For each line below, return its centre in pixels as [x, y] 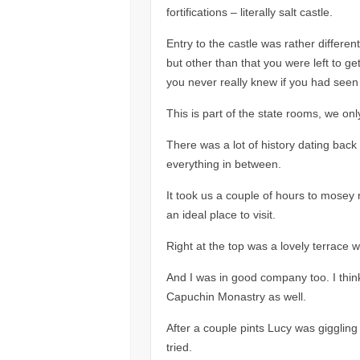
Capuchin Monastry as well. [236, 296]
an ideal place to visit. [221, 214]
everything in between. [223, 164]
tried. [179, 347]
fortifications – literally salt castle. [249, 12]
